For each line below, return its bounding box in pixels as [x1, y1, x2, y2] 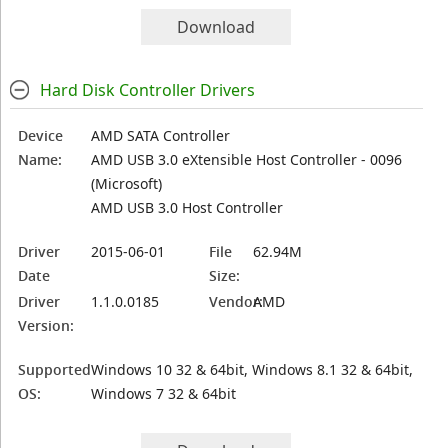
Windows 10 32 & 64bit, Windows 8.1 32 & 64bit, [91, 360, 414, 379]
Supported [18, 360, 92, 379]
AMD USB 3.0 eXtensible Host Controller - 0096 [91, 150, 403, 169]
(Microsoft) [91, 174, 163, 193]
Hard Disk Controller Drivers [39, 79, 255, 101]
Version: [18, 316, 75, 335]
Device [18, 126, 64, 145]
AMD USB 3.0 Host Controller [91, 198, 284, 217]
